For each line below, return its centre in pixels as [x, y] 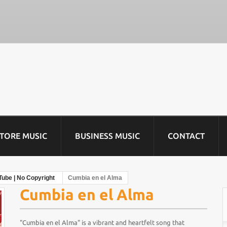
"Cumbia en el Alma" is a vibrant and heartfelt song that [102, 222]
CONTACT [186, 136]
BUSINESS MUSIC [107, 136]
